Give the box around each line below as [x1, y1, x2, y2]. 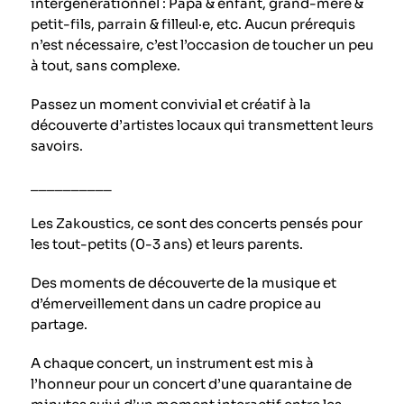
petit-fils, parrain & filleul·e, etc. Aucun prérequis [30, 14, 355, 32]
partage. [30, 315, 87, 333]
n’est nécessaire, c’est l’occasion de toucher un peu [30, 35, 373, 53]
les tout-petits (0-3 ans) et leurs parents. [30, 234, 303, 252]
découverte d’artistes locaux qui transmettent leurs [30, 115, 373, 133]
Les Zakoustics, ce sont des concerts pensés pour [30, 214, 363, 232]
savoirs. [30, 136, 83, 154]
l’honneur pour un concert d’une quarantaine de [30, 374, 352, 392]
